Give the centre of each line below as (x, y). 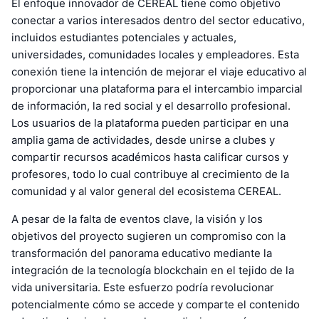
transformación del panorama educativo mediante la (142, 253)
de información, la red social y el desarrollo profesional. (151, 106)
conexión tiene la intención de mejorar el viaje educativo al (159, 72)
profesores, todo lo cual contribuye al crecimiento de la (150, 174)
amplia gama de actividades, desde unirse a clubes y (143, 140)
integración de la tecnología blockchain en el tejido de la (153, 271)
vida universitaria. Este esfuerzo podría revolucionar (143, 288)
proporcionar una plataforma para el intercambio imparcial (157, 89)
